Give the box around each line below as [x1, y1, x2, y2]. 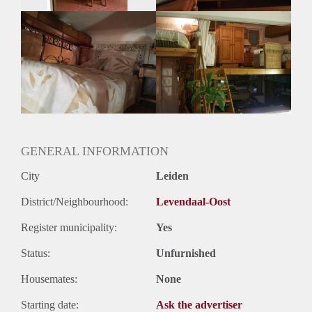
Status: [21, 247, 50, 260]
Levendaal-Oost [156, 196, 231, 208]
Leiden [156, 170, 189, 182]
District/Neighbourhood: [21, 196, 128, 208]
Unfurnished [156, 247, 216, 260]
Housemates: [21, 273, 77, 286]
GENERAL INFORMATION [21, 144, 169, 159]
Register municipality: [21, 221, 117, 234]
